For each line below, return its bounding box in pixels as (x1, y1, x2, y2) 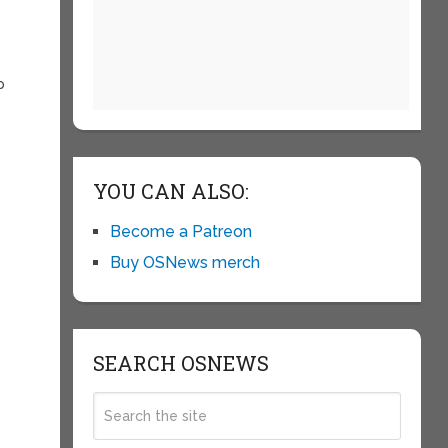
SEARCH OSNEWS (92, 350, 269, 376)
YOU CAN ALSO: (92, 178, 249, 204)
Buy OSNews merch (109, 253, 260, 272)
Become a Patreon (109, 222, 252, 241)
